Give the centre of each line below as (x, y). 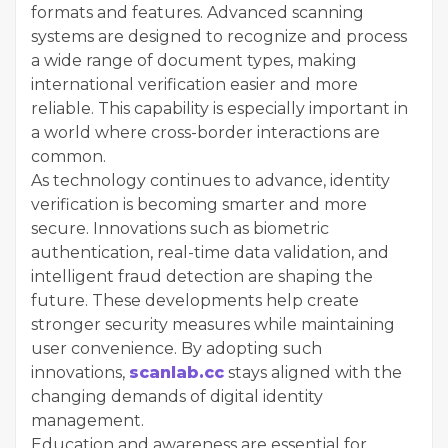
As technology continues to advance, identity (210, 180)
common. (68, 156)
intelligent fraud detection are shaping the (202, 276)
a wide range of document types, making (194, 60)
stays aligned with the (313, 372)
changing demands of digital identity (177, 396)
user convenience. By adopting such (176, 348)
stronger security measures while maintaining (213, 324)
